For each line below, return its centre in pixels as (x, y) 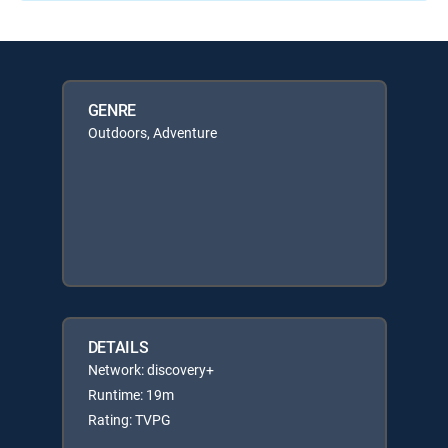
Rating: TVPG (129, 419)
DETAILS (118, 347)
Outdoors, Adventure (152, 132)
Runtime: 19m (130, 394)
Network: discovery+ (150, 369)
